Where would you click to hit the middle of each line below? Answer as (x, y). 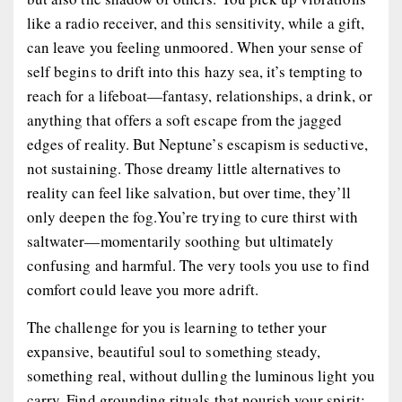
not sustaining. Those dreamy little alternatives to (184, 169)
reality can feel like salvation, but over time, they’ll (189, 193)
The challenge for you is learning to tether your (177, 328)
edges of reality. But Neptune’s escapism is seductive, (197, 144)
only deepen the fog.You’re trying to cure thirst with (192, 217)
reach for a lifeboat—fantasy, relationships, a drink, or (200, 96)
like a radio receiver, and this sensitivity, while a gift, (196, 23)
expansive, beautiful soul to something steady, (174, 352)
